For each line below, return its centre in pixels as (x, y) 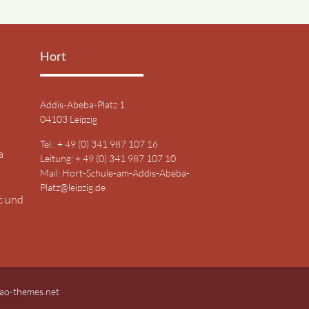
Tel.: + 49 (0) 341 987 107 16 (99, 143)
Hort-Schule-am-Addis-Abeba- (126, 172)
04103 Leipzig (69, 119)
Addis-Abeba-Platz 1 (82, 105)
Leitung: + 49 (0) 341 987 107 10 (108, 158)
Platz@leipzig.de (73, 187)
